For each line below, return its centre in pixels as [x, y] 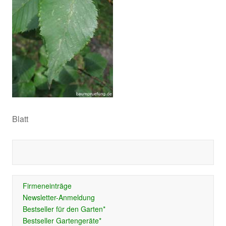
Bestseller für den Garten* [64, 209]
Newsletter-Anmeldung [59, 197]
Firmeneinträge [47, 186]
